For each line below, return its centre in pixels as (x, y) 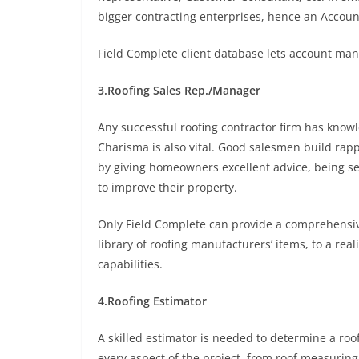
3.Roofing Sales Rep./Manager (179, 90)
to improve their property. (167, 187)
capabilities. (130, 264)
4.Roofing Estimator (152, 301)
